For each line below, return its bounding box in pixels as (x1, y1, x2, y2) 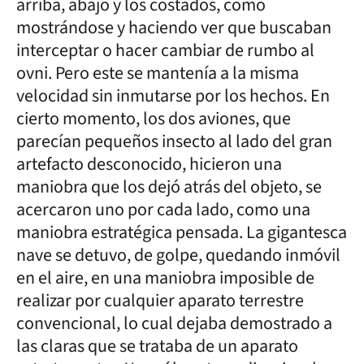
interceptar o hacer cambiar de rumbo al (16, 37, 314, 63)
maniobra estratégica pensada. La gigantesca (16, 219, 347, 245)
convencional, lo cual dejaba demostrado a (16, 310, 332, 336)
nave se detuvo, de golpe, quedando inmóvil (16, 242, 340, 268)
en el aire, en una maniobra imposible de (16, 265, 314, 291)
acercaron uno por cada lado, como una (16, 197, 310, 223)
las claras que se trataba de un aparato (16, 333, 298, 359)
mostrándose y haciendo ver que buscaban (16, 15, 331, 41)
